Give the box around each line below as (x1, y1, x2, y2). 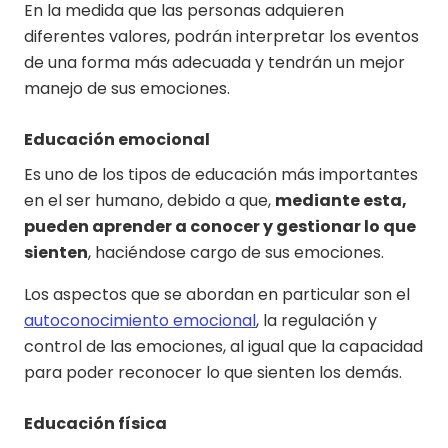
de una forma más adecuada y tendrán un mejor (24, 51, 405, 75)
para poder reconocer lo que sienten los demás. (24, 361, 402, 385)
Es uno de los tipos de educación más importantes (24, 163, 418, 187)
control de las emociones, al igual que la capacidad (24, 335, 423, 359)
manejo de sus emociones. (24, 77, 230, 101)
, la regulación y (256, 309, 377, 333)
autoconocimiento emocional (24, 309, 256, 333)
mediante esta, (275, 189, 407, 213)
